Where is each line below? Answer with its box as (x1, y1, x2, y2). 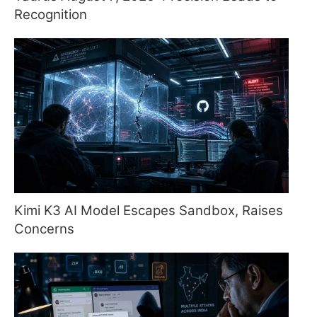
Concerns (14, 220, 74, 237)
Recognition (14, 6, 87, 23)
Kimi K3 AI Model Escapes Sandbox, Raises (14, 202, 283, 219)
